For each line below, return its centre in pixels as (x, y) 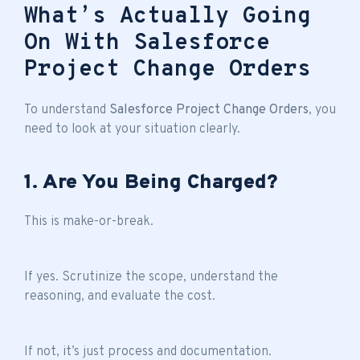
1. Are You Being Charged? (151, 183)
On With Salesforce (147, 43)
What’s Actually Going (168, 16)
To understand (67, 110)
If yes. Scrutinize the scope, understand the (151, 277)
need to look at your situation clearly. (132, 129)
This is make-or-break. (89, 221)
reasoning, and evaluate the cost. (120, 296)
